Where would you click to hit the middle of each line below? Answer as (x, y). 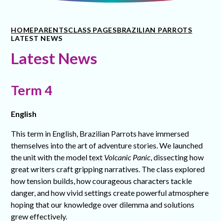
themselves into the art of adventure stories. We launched (107, 146)
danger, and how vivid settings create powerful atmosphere (110, 193)
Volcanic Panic (128, 157)
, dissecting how (177, 157)
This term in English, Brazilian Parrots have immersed (100, 134)
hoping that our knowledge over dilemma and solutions (103, 205)
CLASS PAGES (92, 30)
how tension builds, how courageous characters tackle (102, 181)
